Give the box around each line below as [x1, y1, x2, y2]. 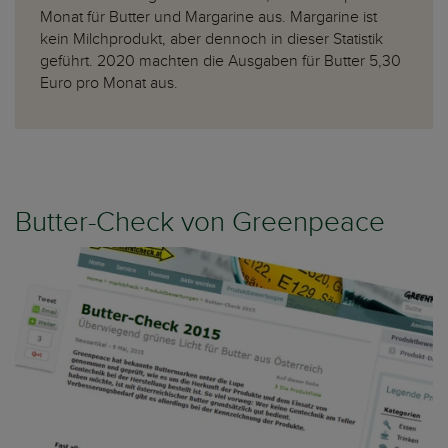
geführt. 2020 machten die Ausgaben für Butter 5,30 [40, 51, 401, 72]
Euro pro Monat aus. [40, 73, 178, 94]
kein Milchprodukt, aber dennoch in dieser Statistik [40, 29, 383, 50]
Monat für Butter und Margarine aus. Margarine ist [40, 7, 377, 28]
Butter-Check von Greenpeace [15, 206, 385, 240]
